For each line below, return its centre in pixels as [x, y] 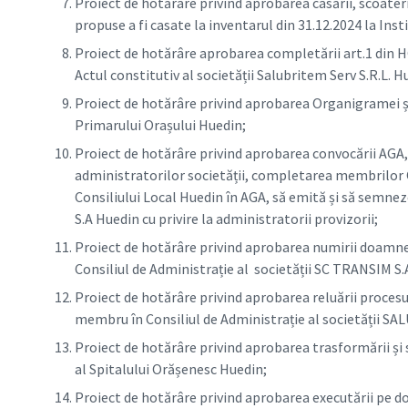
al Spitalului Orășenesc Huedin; [171, 368]
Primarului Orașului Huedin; [160, 124]
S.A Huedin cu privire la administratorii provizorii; [226, 218]
